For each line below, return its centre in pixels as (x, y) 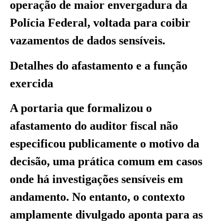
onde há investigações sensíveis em (96, 179)
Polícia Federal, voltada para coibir (100, 23)
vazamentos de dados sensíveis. (88, 41)
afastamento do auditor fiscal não (94, 126)
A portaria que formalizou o (81, 108)
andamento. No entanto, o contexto (97, 197)
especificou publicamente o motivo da (105, 144)
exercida (32, 83)
